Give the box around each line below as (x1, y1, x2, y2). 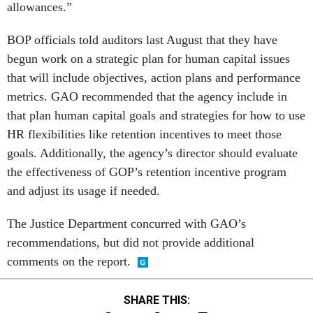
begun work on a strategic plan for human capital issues (7, 52, 290, 66)
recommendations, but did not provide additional (7, 235, 254, 249)
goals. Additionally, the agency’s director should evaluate (7, 146, 298, 160)
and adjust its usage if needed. (7, 184, 160, 198)
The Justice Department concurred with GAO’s (7, 217, 246, 231)
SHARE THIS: (130, 293, 190, 307)
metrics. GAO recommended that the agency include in (7, 89, 287, 103)
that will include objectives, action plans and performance (7, 71, 300, 85)
